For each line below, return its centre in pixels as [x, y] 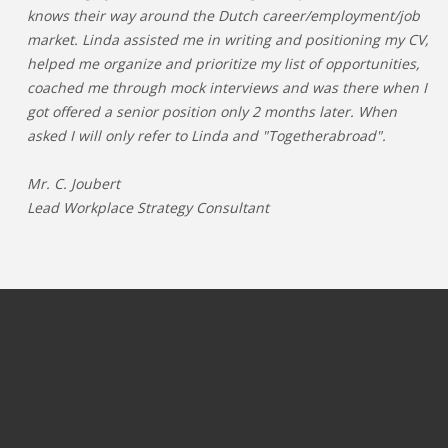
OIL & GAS [321, 408]
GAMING [316, 437]
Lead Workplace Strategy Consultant [150, 207]
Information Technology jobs [113, 437]
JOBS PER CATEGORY [105, 380]
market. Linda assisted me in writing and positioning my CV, [228, 39]
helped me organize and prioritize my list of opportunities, [223, 63]
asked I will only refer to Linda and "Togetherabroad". [206, 135]
